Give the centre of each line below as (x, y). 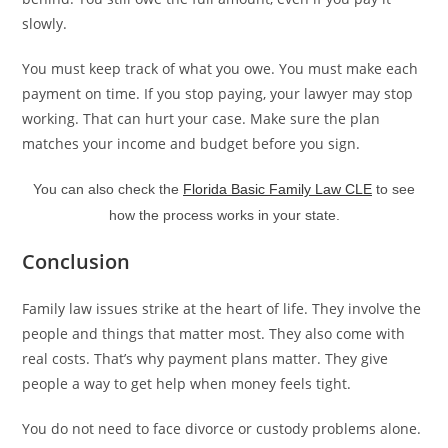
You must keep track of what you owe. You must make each (220, 68)
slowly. (45, 23)
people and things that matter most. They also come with (214, 333)
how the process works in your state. (224, 214)
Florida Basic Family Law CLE (277, 188)
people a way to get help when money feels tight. (187, 383)
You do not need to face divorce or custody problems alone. (222, 428)
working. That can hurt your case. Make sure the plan (201, 118)
